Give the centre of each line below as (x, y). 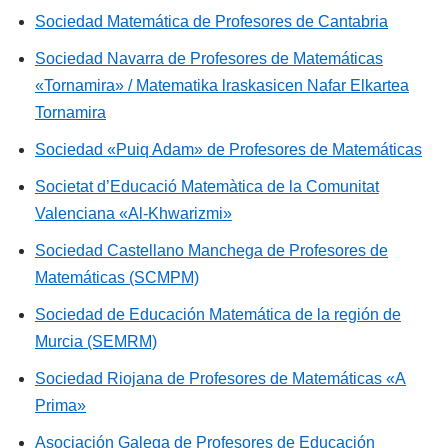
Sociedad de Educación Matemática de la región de (218, 315)
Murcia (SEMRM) (96, 342)
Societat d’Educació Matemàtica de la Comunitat (207, 187)
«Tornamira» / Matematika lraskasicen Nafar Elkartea (222, 86)
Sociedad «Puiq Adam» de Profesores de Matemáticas (228, 150)
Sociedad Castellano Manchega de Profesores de (211, 251)
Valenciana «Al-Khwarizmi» (133, 214)
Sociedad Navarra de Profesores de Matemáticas (209, 59)
